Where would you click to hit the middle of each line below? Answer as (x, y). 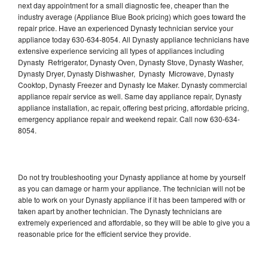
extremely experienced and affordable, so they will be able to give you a (134, 223)
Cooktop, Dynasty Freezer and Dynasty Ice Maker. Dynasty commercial (133, 85)
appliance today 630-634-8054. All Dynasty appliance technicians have (134, 39)
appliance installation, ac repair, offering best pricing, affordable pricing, (133, 108)
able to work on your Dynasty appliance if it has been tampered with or (132, 200)
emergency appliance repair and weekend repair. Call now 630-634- (129, 119)
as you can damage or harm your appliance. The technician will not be (132, 188)
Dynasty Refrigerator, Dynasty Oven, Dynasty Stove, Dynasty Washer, (131, 62)
